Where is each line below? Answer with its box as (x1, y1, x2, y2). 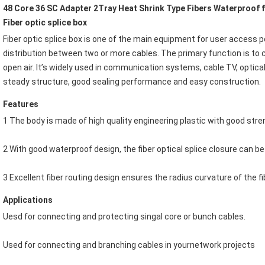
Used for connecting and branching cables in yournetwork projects (3, 240, 255, 250)
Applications (3, 195, 53, 205)
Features (3, 99, 38, 109)
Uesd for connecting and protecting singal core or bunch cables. (3, 212, 245, 222)
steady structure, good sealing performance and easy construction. (3, 77, 261, 87)
